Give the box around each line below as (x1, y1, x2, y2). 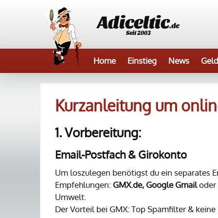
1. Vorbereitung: (55, 124, 141, 140)
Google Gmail (146, 180, 199, 190)
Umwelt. (55, 192, 86, 202)
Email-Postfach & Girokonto (55, 147, 187, 161)
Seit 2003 (126, 29, 151, 36)
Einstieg (127, 55, 157, 66)
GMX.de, (113, 180, 144, 190)
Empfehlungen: (55, 180, 113, 190)
